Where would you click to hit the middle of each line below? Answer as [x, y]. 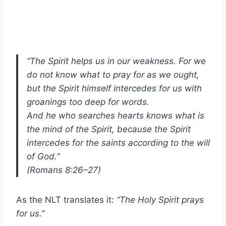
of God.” [43, 156]
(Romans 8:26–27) [64, 170]
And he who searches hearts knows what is [116, 115]
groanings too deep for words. [88, 102]
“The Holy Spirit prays [160, 200]
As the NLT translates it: [66, 200]
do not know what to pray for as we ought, [113, 74]
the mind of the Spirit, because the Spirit [109, 129]
